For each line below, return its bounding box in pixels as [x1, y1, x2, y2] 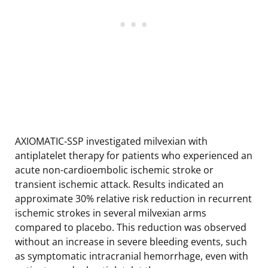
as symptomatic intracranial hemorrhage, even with [15, 249, 248, 263]
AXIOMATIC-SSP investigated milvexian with [15, 134, 208, 148]
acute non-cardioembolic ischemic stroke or [15, 163, 214, 176]
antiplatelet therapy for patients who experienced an [15, 148, 252, 162]
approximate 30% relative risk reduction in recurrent [15, 191, 252, 205]
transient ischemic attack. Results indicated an [15, 177, 224, 191]
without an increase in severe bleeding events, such [15, 234, 247, 248]
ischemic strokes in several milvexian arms [15, 206, 206, 220]
